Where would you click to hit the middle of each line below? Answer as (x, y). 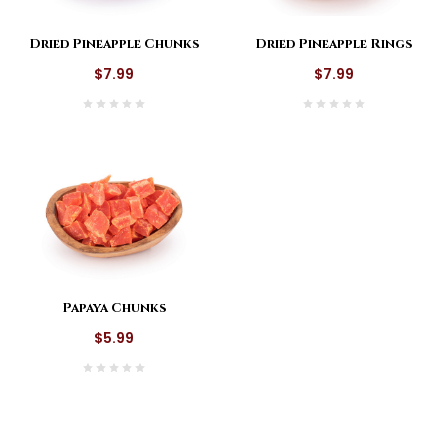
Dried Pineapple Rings (333, 44)
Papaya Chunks (114, 308)
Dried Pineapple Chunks (114, 44)
